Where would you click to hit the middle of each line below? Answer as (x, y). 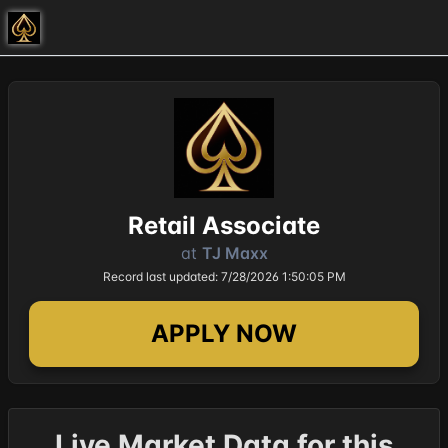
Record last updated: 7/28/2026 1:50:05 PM (224, 276)
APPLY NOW (224, 333)
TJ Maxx (234, 253)
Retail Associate (224, 225)
